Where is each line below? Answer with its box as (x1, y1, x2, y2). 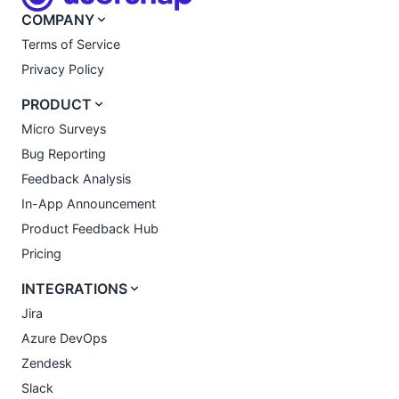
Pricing (21, 245, 61, 261)
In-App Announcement (21, 195, 156, 211)
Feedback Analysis (21, 170, 131, 186)
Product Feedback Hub (21, 220, 159, 236)
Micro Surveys (21, 120, 106, 136)
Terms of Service (21, 36, 120, 52)
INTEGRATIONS (21, 280, 127, 297)
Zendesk (21, 354, 72, 370)
